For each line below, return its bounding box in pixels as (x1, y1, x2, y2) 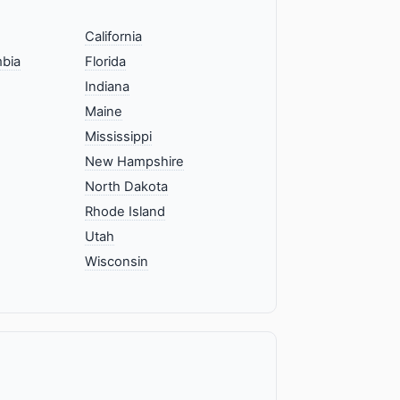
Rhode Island (85, 204, 166, 221)
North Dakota (85, 179, 169, 196)
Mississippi (85, 129, 153, 146)
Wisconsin (85, 254, 149, 271)
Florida (85, 54, 127, 71)
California (85, 29, 143, 46)
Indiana (85, 79, 130, 96)
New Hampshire (85, 154, 185, 171)
